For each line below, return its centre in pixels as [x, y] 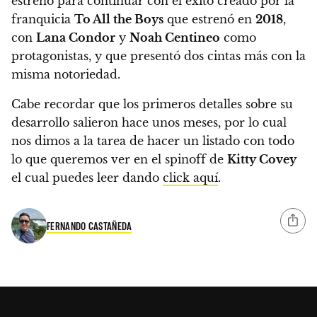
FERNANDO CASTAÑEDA [90, 226]
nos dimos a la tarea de [79, 140]
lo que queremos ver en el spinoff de [119, 159]
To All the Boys [119, 19]
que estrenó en [209, 19]
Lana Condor [76, 37]
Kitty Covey [262, 159]
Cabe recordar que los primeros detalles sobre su [152, 104]
